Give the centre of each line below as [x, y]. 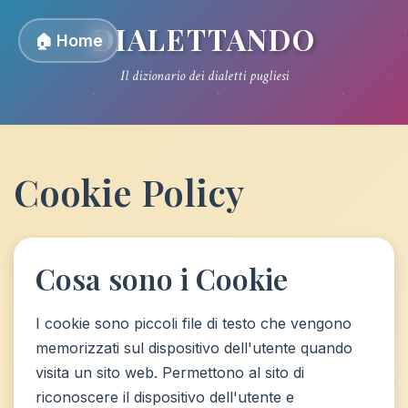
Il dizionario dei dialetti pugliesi [204, 76]
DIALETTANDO [204, 39]
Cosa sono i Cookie [162, 278]
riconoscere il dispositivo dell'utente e [165, 397]
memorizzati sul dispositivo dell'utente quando [194, 348]
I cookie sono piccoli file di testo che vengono [194, 323]
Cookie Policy [129, 192]
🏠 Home [69, 41]
